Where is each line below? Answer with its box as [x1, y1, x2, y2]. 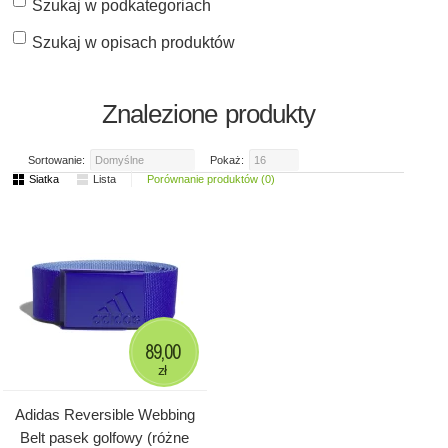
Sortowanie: [28, 154, 85, 167]
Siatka [29, 173, 59, 186]
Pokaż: [210, 154, 244, 167]
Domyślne [95, 154, 144, 167]
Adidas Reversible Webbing [14, 406, 195, 424]
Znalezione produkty [102, 99, 315, 130]
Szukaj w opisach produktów [32, 34, 235, 52]
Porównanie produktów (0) [147, 173, 275, 186]
